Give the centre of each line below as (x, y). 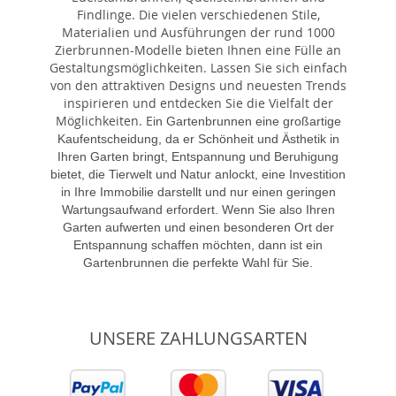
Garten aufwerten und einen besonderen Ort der (198, 227)
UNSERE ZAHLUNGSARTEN (198, 338)
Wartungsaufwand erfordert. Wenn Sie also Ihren (198, 209)
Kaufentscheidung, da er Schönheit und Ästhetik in (198, 138)
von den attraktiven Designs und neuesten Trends (198, 85)
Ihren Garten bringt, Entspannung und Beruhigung (198, 156)
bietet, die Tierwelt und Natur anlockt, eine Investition (198, 174)
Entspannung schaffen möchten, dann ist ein (198, 244)
